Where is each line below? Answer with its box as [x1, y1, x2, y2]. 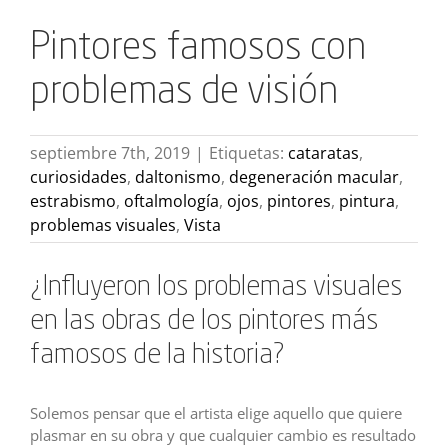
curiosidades [30, 165, 127, 188]
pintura [339, 189, 395, 212]
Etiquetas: [209, 141, 288, 164]
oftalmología [124, 189, 219, 212]
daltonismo [135, 165, 221, 188]
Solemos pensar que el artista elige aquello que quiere [30, 403, 402, 424]
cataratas [288, 141, 359, 164]
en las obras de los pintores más [30, 307, 378, 335]
